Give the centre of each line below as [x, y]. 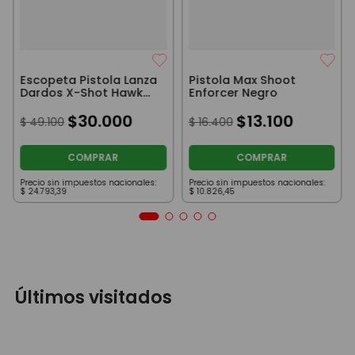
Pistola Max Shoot [242, 80]
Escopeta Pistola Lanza [89, 80]
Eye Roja [45, 106]
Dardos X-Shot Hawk [82, 93]
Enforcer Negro [233, 93]
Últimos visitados [94, 297]
